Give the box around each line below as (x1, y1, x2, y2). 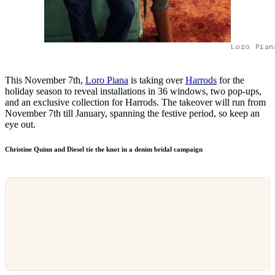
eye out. (5, 119, 38, 130)
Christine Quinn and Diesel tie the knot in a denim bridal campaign (5, 145, 203, 153)
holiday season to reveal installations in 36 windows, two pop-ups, (5, 86, 261, 97)
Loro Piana (85, 75, 128, 86)
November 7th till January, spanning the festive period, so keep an (5, 108, 260, 119)
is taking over (128, 75, 185, 86)
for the (217, 75, 244, 86)
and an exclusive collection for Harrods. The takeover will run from (5, 97, 266, 108)
